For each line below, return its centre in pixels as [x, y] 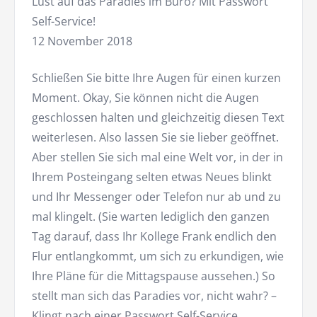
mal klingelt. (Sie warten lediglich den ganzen [151, 216]
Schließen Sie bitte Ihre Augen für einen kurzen [156, 77]
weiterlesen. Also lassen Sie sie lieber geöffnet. [155, 137]
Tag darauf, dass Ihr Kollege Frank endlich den [154, 236]
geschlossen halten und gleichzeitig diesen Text [158, 117]
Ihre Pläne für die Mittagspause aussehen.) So [154, 276]
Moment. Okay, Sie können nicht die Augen [145, 97]
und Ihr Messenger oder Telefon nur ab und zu [156, 196]
